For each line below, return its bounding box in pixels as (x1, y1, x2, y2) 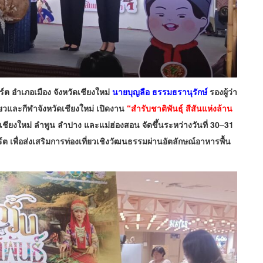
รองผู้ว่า (207, 86, 237, 98)
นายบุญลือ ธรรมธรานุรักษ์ (112, 86, 207, 98)
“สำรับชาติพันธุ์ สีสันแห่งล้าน (124, 102, 232, 114)
